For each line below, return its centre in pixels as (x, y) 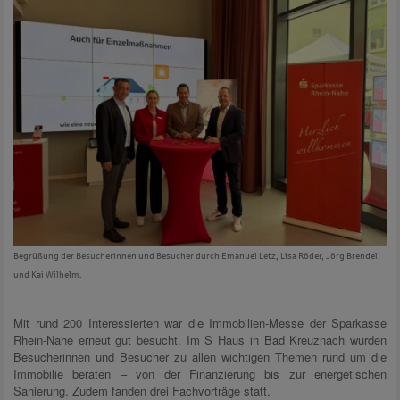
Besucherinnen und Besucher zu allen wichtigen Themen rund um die (200, 356)
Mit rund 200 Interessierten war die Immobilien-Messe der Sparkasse (200, 322)
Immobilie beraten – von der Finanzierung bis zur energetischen (200, 373)
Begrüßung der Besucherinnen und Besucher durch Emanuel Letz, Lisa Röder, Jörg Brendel (196, 255)
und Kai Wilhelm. (48, 274)
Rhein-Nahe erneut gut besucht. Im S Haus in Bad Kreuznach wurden (200, 339)
